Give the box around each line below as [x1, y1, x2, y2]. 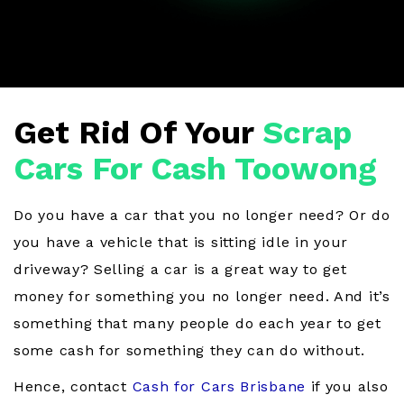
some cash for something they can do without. [14, 342, 365, 360]
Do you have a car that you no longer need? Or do [14, 207, 390, 225]
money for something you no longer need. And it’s [14, 288, 390, 306]
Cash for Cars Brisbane [126, 378, 306, 396]
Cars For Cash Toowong [14, 149, 377, 188]
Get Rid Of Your [14, 113, 262, 151]
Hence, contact [14, 378, 127, 396]
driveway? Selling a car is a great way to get [14, 261, 347, 279]
